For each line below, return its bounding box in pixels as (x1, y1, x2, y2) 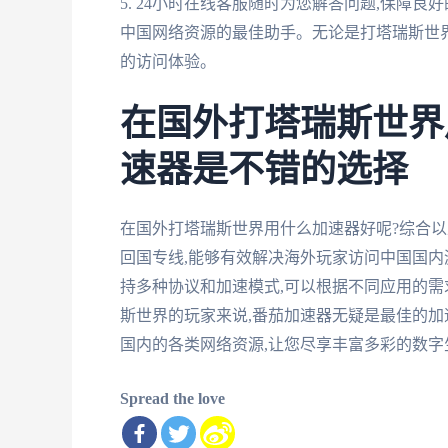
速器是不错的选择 (120, 152, 408, 189)
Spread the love (120, 390, 225, 408)
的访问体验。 (120, 53, 216, 71)
